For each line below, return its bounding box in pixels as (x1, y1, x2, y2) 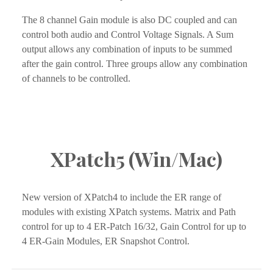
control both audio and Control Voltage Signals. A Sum (22, 29, 233, 40)
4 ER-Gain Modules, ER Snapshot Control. (22, 236, 190, 247)
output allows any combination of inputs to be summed (22, 44, 232, 55)
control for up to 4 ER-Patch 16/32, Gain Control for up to (22, 221, 246, 232)
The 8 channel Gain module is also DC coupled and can (22, 15, 237, 26)
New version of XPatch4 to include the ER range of (22, 192, 221, 203)
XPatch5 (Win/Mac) (51, 146, 222, 172)
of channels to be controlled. (22, 73, 130, 84)
